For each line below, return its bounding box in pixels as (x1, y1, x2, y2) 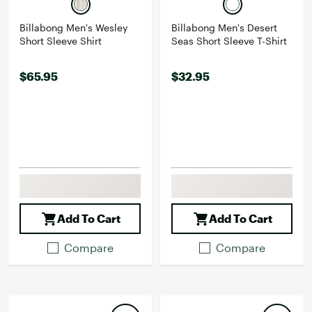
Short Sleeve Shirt (19, 35, 102, 47)
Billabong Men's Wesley (19, 22, 127, 33)
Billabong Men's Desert (171, 22, 277, 33)
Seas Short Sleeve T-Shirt (171, 35, 287, 47)
